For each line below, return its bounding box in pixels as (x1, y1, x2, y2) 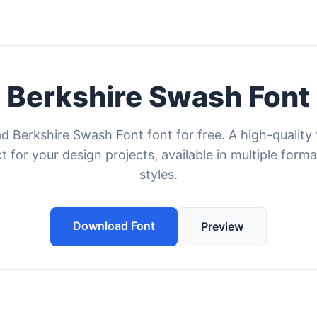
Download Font (73, 219, 155, 233)
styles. (139, 167, 178, 182)
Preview (201, 219, 243, 234)
